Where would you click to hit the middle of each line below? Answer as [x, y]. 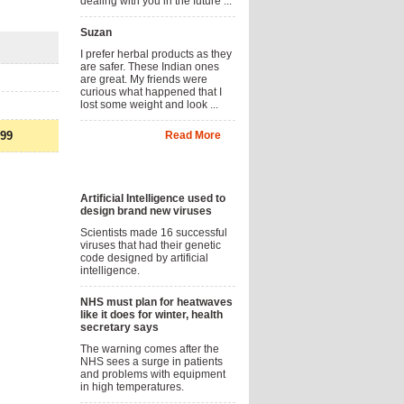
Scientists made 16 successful [154, 233]
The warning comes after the [150, 349]
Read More [193, 135]
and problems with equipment [153, 374]
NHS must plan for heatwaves [156, 302]
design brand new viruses [146, 211]
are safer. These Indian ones [150, 67]
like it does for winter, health [151, 315]
